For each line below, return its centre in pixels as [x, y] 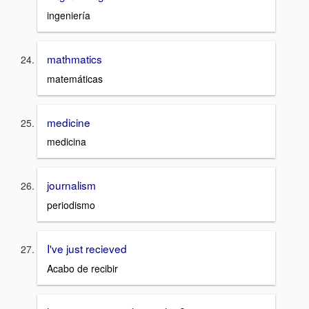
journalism [71, 185]
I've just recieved [87, 248]
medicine [69, 122]
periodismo [71, 205]
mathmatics [74, 58]
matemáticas [75, 78]
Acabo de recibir [82, 268]
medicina [67, 142]
